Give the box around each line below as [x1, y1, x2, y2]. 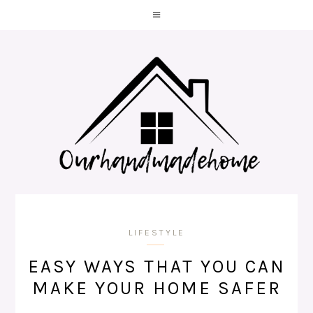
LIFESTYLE [128, 228, 185, 238]
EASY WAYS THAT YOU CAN [27, 256, 286, 277]
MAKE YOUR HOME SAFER [31, 277, 282, 299]
